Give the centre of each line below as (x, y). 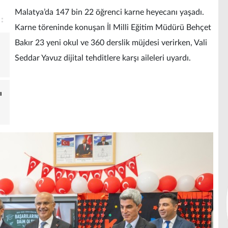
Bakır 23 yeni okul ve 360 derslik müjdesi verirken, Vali (111, 43)
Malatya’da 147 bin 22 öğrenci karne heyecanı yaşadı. (109, 12)
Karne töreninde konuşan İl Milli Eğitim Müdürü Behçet (113, 28)
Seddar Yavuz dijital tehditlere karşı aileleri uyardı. (103, 58)
